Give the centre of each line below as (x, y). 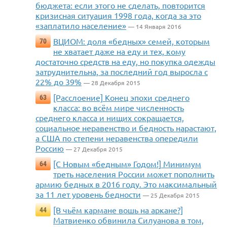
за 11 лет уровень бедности (88, 194)
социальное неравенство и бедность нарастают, (126, 128)
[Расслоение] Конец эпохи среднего (121, 98)
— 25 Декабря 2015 (171, 195)
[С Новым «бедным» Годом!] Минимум (127, 164)
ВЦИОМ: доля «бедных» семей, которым (131, 41)
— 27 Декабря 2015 (94, 149)
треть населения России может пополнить (134, 174)
